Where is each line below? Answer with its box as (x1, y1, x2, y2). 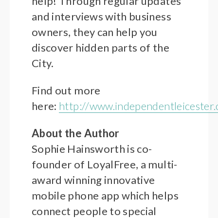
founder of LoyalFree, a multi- (32, 158, 178, 171)
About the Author (32, 127, 120, 140)
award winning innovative (32, 173, 155, 187)
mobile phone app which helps (32, 189, 179, 202)
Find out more (32, 84, 101, 97)
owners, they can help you (32, 25, 158, 39)
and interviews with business (32, 10, 171, 23)
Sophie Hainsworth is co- (32, 142, 152, 156)
